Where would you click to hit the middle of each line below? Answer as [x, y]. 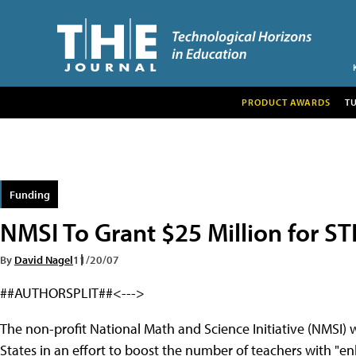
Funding [30, 194]
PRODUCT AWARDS [286, 102]
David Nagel [44, 259]
